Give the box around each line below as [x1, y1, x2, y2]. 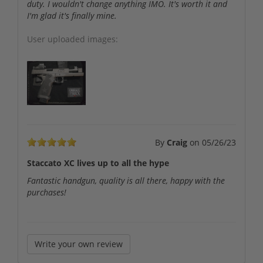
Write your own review [35, 238, 123, 249]
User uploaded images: [27, 33, 118, 45]
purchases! [27, 186, 66, 198]
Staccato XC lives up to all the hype [27, 157, 169, 168]
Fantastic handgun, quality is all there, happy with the [27, 174, 225, 186]
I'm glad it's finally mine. [27, 9, 117, 21]
